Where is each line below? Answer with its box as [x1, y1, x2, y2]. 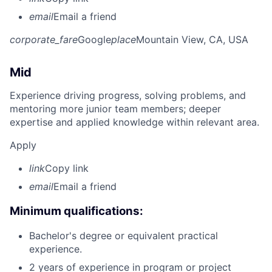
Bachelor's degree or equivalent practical [29, 229, 218, 242]
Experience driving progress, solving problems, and [10, 89, 246, 101]
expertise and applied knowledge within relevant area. [10, 115, 259, 128]
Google [78, 33, 111, 46]
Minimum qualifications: [10, 203, 143, 218]
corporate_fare [10, 33, 78, 46]
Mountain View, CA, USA [136, 33, 248, 46]
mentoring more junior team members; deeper [10, 102, 221, 115]
